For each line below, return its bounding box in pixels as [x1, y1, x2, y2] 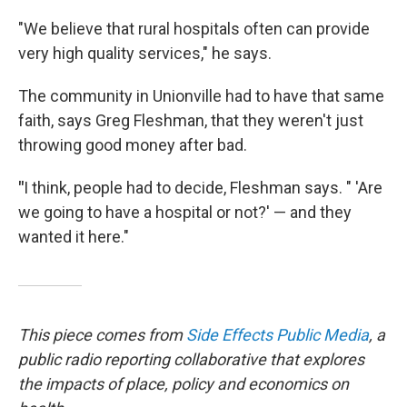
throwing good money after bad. [18, 134, 247, 154]
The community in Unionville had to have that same [18, 85, 384, 105]
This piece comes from [18, 324, 186, 344]
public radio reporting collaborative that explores [18, 349, 364, 369]
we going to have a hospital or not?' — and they [18, 202, 352, 222]
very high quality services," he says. [18, 43, 272, 63]
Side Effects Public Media [186, 324, 369, 344]
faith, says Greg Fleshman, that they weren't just [18, 110, 363, 130]
